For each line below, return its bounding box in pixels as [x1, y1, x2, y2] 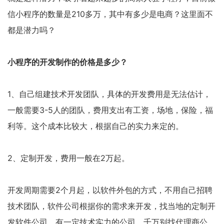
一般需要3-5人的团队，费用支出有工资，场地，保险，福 [7, 105, 213, 115]
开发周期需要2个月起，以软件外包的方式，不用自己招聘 [7, 185, 212, 195]
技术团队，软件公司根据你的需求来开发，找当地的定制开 [7, 201, 215, 211]
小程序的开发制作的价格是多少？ [7, 57, 127, 67]
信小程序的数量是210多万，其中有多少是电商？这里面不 [7, 9, 213, 19]
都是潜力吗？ [7, 25, 55, 35]
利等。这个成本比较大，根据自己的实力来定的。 [7, 121, 183, 131]
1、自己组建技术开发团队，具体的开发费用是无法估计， [7, 89, 211, 99]
